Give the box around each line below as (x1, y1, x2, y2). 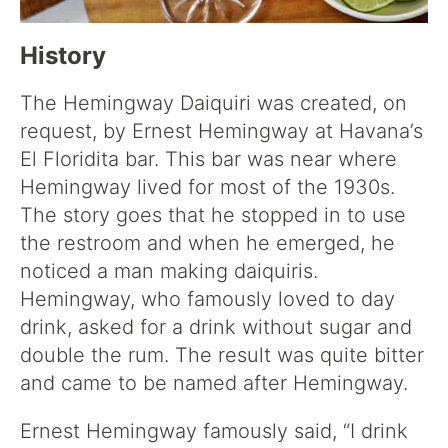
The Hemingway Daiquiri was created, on (20, 90, 407, 115)
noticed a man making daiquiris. (20, 258, 318, 283)
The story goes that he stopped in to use (20, 202, 406, 227)
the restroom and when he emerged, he (20, 230, 395, 255)
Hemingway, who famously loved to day (20, 286, 395, 311)
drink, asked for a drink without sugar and (20, 314, 412, 339)
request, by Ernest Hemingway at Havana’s (20, 118, 423, 143)
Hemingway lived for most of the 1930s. (20, 174, 395, 199)
